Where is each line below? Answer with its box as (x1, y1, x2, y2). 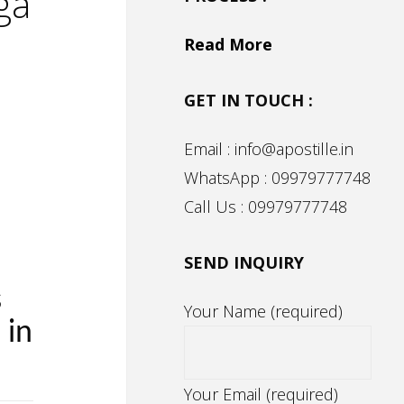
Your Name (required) (184, 300, 343, 323)
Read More (184, 33, 272, 56)
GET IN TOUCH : (184, 89, 313, 112)
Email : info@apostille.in (184, 138, 353, 161)
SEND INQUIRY (184, 252, 304, 274)
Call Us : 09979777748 (184, 196, 347, 218)
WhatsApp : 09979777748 (184, 167, 371, 189)
